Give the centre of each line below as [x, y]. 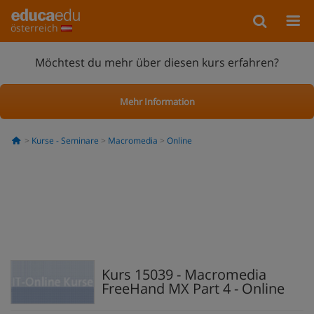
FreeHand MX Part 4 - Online [193, 288]
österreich [36, 28]
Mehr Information [157, 101]
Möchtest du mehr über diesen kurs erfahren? [157, 62]
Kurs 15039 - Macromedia [184, 274]
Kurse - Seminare [65, 141]
